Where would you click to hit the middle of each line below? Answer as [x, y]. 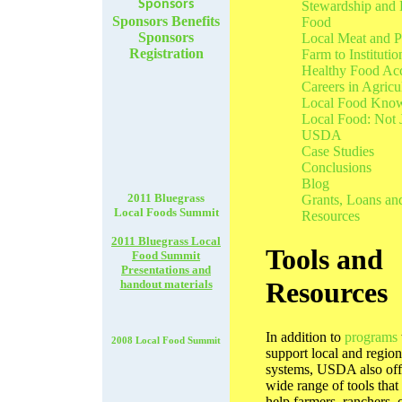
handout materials [166, 284]
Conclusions [336, 167]
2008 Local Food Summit [166, 340]
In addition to [305, 336]
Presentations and [166, 270]
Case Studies [338, 151]
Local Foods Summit [166, 212]
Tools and [324, 260]
